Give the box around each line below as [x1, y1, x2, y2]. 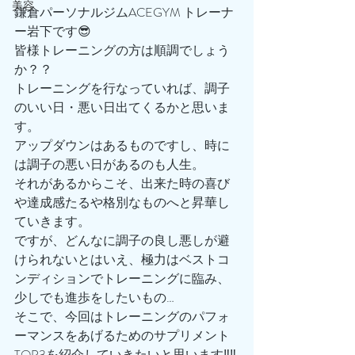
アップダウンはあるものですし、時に [14, 136, 230, 155]
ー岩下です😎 [14, 21, 91, 40]
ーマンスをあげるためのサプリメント [14, 326, 230, 345]
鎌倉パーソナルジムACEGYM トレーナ [14, 2, 234, 21]
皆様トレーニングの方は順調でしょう [14, 40, 230, 59]
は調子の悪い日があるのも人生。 [14, 155, 204, 174]
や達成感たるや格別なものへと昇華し [14, 193, 230, 212]
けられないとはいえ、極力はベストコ [14, 250, 230, 269]
